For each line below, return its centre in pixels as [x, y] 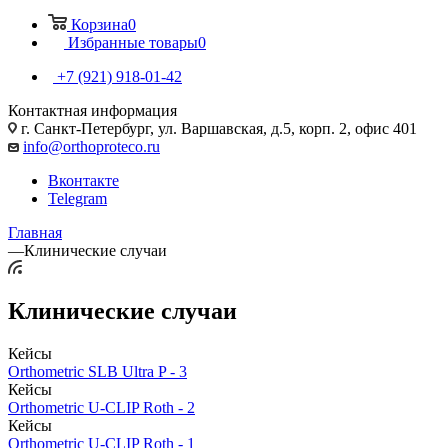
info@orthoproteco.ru [91, 146]
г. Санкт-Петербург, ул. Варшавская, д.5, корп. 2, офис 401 [217, 128]
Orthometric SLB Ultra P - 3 [97, 371]
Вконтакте [83, 180]
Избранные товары [133, 42]
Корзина [99, 24]
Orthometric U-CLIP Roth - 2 [101, 407]
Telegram [77, 198]
